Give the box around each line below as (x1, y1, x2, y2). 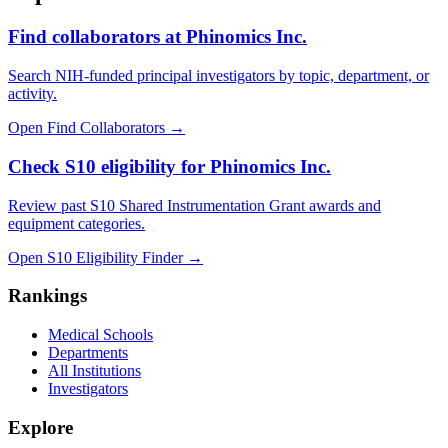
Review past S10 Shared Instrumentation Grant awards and (8, 196, 381, 214)
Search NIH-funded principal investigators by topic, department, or (8, 67, 429, 85)
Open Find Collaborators (8, 119, 165, 137)
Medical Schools (48, 325, 153, 343)
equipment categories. (8, 214, 145, 232)
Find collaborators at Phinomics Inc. (8, 26, 307, 48)
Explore (8, 416, 73, 438)
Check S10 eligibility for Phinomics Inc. (8, 155, 331, 177)
